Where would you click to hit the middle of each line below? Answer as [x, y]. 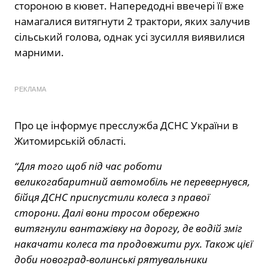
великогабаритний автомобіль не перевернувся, [132, 181]
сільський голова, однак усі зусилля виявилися [130, 36]
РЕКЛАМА [31, 89]
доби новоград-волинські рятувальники [111, 259]
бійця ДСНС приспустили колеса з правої [112, 197]
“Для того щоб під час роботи [88, 166]
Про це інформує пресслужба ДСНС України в [126, 125]
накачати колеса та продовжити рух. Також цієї [133, 243]
